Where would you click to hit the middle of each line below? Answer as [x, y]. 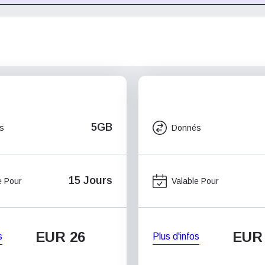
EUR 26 [60, 237]
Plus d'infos [176, 236]
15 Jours [91, 180]
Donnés [186, 127]
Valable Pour [195, 181]
